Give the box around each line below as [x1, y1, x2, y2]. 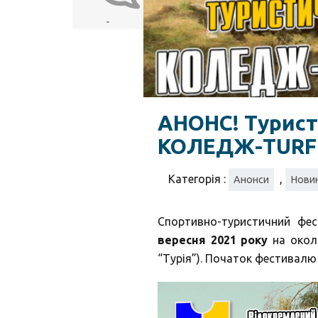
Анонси [234, 174, 269, 186]
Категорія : [168, 172, 229, 186]
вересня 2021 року [158, 234, 268, 247]
